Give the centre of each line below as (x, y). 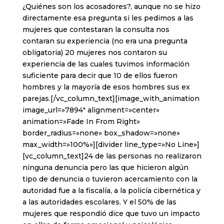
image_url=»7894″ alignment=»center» (91, 110)
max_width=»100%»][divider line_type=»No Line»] (111, 145)
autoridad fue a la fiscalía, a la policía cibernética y (111, 191)
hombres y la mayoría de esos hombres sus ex (106, 87)
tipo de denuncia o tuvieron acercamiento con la (110, 179)
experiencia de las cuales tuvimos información (106, 64)
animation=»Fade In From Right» (81, 122)
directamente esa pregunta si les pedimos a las (108, 18)
